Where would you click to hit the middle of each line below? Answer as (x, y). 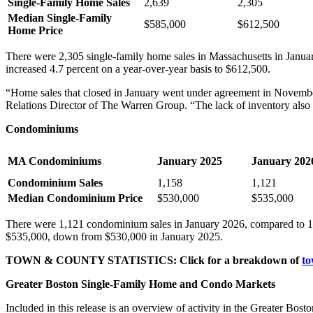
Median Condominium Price (75, 198)
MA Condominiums (54, 161)
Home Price (35, 30)
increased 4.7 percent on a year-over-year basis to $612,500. (138, 68)
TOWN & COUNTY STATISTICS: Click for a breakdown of (154, 260)
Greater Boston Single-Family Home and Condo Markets (140, 284)
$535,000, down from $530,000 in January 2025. (114, 236)
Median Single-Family (60, 17)
